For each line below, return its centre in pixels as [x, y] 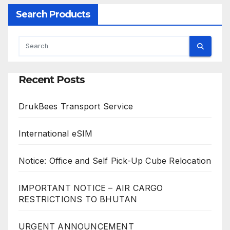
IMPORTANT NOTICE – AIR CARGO [91, 188]
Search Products [53, 15]
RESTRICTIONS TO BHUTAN [78, 199]
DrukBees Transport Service [76, 106]
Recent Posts [52, 80]
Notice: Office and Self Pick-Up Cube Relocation [115, 161]
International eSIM [56, 133]
